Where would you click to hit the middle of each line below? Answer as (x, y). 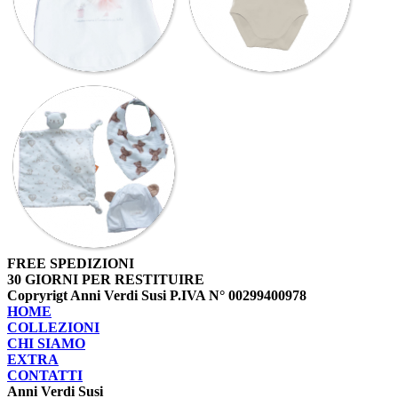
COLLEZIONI (53, 328)
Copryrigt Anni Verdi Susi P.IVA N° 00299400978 (157, 296)
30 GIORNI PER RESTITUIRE (106, 280)
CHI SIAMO (46, 344)
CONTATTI (45, 376)
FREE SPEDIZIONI (71, 264)
